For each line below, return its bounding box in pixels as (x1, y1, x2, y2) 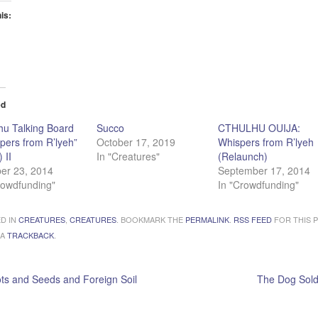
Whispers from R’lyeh (218, 135, 314, 149)
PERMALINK (185, 214, 229, 225)
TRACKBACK (7, 229, 54, 241)
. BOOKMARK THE (116, 214, 185, 225)
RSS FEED (234, 214, 272, 225)
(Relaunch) (218, 149, 268, 163)
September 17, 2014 (218, 163, 311, 177)
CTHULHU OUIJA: (218, 121, 301, 135)
